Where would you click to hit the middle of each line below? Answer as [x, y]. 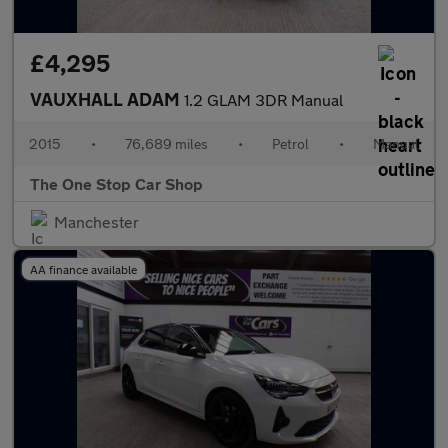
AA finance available [83, 269]
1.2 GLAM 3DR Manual [263, 99]
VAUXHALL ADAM [107, 99]
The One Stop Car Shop [116, 183]
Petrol [290, 143]
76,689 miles [166, 143]
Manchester [96, 221]
